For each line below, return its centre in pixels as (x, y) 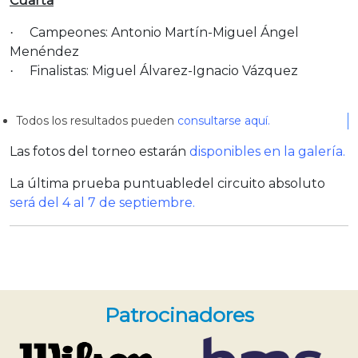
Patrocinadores (179, 314)
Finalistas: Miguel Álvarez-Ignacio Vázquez (164, 70)
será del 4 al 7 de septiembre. (102, 202)
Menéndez (44, 51)
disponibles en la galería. (267, 151)
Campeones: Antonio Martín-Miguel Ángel (164, 32)
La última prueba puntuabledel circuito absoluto (167, 183)
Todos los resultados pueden (97, 120)
